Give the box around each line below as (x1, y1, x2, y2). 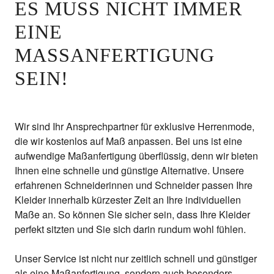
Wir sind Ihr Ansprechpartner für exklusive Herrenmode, (15, 119, 254, 133)
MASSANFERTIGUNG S (15, 44, 215, 66)
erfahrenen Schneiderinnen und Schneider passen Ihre (15, 178, 253, 192)
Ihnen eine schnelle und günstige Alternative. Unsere (15, 163, 244, 177)
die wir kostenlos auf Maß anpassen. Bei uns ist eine (15, 134, 242, 148)
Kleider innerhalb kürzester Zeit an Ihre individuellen (15, 193, 241, 207)
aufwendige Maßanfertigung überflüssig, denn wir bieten (15, 149, 258, 163)
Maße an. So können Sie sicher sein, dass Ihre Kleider (15, 207, 250, 221)
